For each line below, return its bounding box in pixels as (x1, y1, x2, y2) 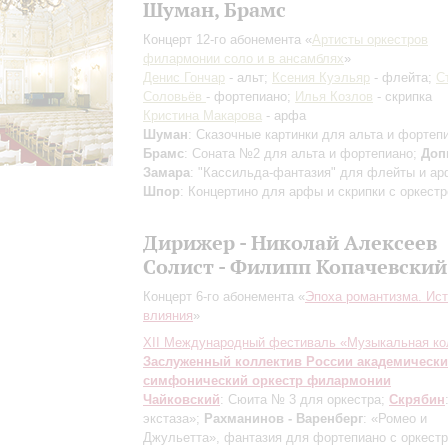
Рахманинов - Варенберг (204, 411, 363, 426)
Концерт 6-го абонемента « (143, 289, 305, 304)
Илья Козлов (295, 89, 373, 104)
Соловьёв (143, 89, 206, 104)
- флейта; (370, 70, 436, 85)
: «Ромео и (363, 411, 427, 426)
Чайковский (143, 392, 220, 407)
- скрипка (373, 89, 432, 104)
